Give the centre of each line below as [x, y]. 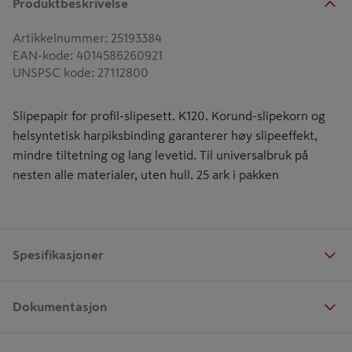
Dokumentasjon [60, 306]
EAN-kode [41, 55]
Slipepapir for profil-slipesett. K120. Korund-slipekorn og [169, 115]
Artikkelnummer [59, 38]
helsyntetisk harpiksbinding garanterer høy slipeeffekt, [165, 135]
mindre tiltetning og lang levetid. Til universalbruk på [160, 155]
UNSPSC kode [52, 72]
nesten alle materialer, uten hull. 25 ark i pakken [146, 174]
